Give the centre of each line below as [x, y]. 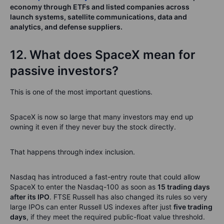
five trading [193, 207]
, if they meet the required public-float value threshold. [116, 217]
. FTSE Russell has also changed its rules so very [128, 197]
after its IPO [30, 197]
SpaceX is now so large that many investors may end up [102, 117]
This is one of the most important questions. [81, 92]
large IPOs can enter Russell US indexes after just [92, 207]
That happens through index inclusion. [72, 152]
